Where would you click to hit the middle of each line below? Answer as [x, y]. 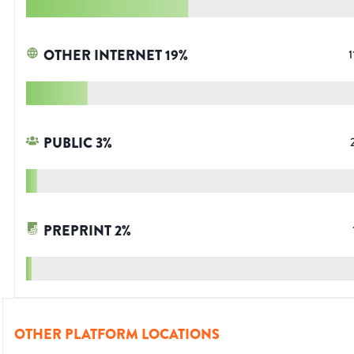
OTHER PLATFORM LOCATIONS [117, 335]
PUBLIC [68, 143]
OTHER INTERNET [103, 56]
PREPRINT [77, 231]
